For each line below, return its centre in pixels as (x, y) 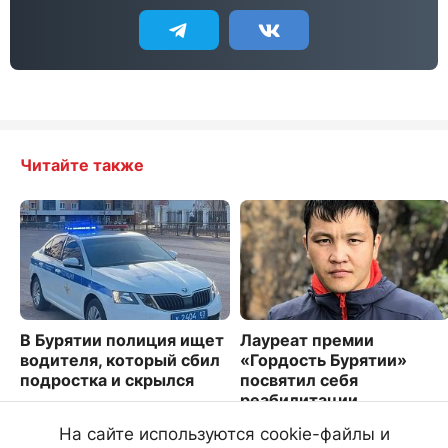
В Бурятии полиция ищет (122, 339)
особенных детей (311, 419)
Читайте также (82, 164)
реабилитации (299, 399)
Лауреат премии (307, 339)
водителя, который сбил (120, 359)
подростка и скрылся (107, 379)
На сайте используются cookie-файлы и (224, 434)
